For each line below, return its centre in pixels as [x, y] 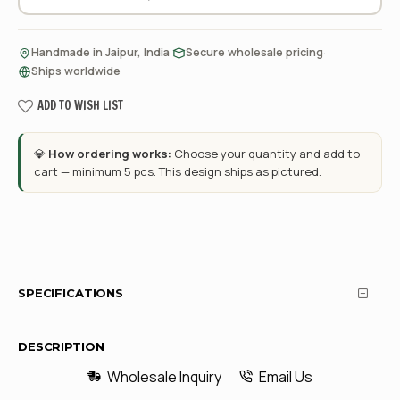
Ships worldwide [76, 71]
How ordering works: [110, 154]
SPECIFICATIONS [71, 293]
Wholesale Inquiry [164, 377]
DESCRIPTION [61, 346]
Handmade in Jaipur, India [100, 52]
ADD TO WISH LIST [80, 105]
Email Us [286, 377]
